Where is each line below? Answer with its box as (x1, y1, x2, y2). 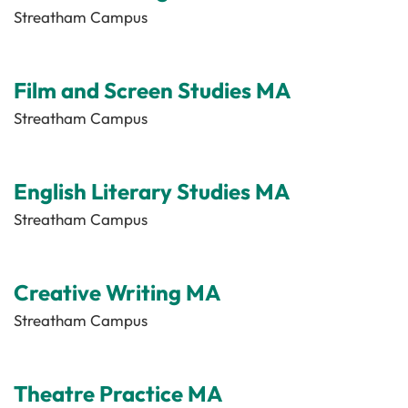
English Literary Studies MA (14, 177, 291, 205)
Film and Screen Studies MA (14, 76, 291, 104)
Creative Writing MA (14, 278, 221, 306)
